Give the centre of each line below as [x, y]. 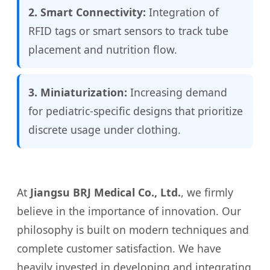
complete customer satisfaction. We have [119, 249]
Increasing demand [177, 93]
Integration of [182, 12]
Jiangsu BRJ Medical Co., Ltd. [105, 193]
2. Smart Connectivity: [87, 12]
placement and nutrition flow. [103, 50]
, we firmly [207, 193]
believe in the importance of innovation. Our [129, 211]
